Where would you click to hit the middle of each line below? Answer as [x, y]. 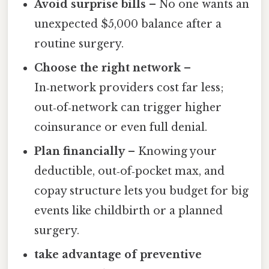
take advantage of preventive [118, 255]
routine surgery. [79, 44]
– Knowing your [171, 152]
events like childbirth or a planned [129, 211]
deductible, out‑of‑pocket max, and [130, 171]
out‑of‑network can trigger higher [128, 108]
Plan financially [80, 152]
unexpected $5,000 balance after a [128, 24]
